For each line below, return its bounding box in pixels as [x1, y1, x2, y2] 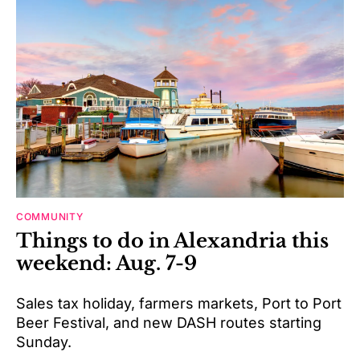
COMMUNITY [16, 211, 84, 223]
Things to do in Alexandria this [16, 229, 329, 253]
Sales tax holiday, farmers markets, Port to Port [16, 295, 342, 313]
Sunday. [16, 333, 72, 351]
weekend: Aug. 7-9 [16, 252, 197, 276]
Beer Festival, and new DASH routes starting [16, 314, 321, 332]
